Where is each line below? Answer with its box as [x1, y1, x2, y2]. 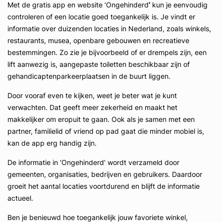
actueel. [7, 194, 33, 202]
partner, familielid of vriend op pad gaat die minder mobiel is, [7, 127, 204, 135]
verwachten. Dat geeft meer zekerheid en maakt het [7, 103, 177, 111]
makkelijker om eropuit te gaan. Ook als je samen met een [7, 115, 195, 123]
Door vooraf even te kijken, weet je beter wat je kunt [7, 91, 177, 100]
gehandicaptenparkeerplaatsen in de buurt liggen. [7, 72, 170, 80]
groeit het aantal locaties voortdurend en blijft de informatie [7, 182, 200, 190]
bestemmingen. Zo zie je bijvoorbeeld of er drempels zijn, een [7, 48, 207, 56]
